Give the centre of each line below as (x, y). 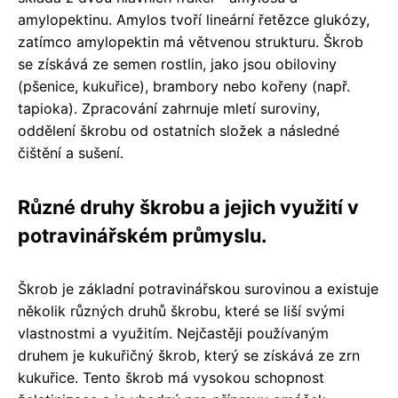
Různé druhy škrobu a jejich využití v (188, 207)
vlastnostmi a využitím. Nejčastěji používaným (173, 334)
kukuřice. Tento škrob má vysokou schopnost (171, 378)
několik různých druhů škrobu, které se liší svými (181, 311)
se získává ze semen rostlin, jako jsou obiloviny (177, 64)
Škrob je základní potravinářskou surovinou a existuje (198, 289)
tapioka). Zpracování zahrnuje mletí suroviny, (169, 109)
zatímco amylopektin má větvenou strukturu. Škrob (191, 42)
